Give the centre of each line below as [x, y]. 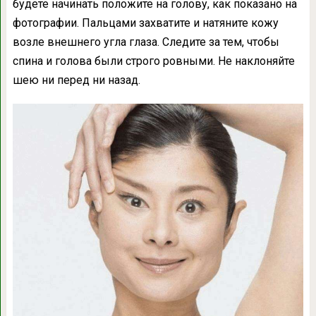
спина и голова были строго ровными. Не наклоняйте [153, 61]
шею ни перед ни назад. [76, 80]
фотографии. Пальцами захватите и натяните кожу [145, 23]
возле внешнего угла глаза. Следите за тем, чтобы [146, 42]
